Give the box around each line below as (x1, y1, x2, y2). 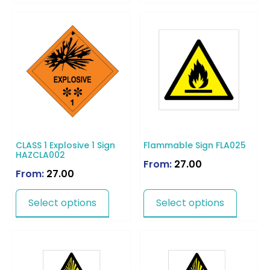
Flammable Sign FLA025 (143, 139, 246, 151)
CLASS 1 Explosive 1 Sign (16, 139, 115, 151)
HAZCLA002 (16, 148, 65, 161)
